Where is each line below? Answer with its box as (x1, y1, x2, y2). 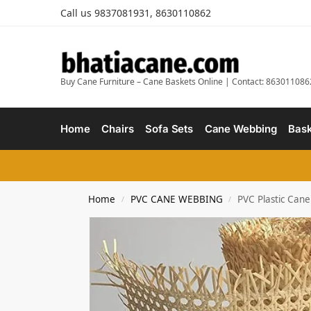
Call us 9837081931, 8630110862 (60, 6, 211, 19)
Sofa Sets (145, 122, 194, 135)
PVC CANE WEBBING (130, 193, 223, 205)
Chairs (101, 122, 134, 135)
